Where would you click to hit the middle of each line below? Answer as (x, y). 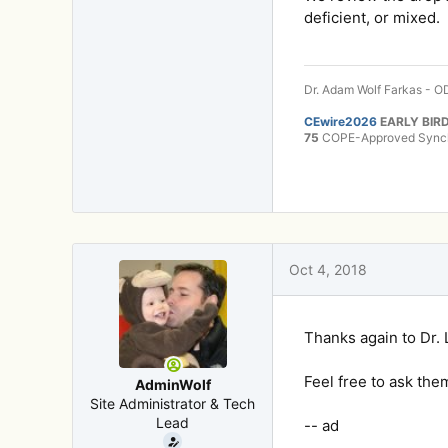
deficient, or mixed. (372, 17)
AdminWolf (172, 384)
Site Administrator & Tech (172, 403)
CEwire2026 (340, 121)
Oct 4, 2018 (328, 269)
